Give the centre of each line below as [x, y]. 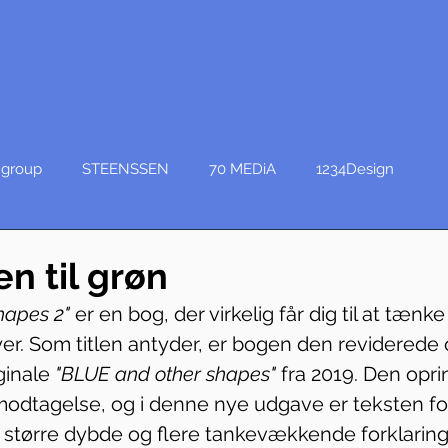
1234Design [355, 169]
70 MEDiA [242, 169]
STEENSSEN [125, 169]
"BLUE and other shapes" [165, 374]
